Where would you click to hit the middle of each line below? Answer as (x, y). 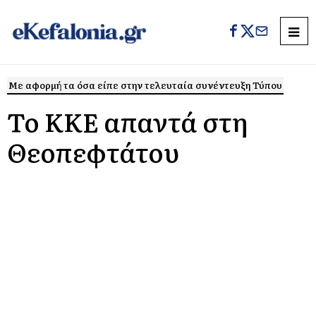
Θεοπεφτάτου (93, 151)
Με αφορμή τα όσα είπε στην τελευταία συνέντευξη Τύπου (145, 85)
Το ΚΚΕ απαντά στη (127, 121)
